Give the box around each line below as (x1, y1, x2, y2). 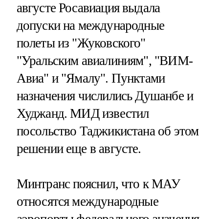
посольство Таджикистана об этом (16, 123, 199, 138)
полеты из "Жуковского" (16, 35, 146, 50)
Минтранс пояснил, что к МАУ (16, 176, 180, 191)
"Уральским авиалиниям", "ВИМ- (16, 53, 193, 68)
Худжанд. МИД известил (16, 106, 149, 121)
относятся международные (16, 194, 158, 209)
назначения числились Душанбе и (16, 88, 194, 103)
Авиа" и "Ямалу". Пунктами (16, 70, 165, 86)
